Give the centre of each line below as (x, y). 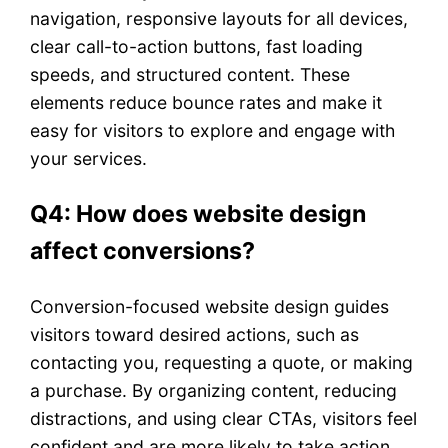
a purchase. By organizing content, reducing (214, 391)
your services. (89, 159)
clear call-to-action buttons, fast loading (197, 47)
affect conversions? (143, 251)
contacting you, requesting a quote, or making (222, 363)
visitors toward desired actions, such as (195, 335)
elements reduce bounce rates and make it (206, 103)
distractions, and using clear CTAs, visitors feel (224, 419)
